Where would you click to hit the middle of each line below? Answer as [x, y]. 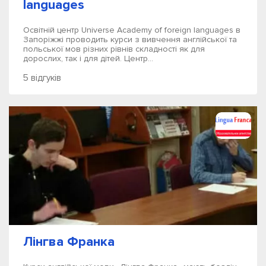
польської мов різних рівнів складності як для [114, 49]
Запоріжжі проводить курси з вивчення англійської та [130, 39]
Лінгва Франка [69, 242]
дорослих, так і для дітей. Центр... [88, 58]
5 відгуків [42, 78]
